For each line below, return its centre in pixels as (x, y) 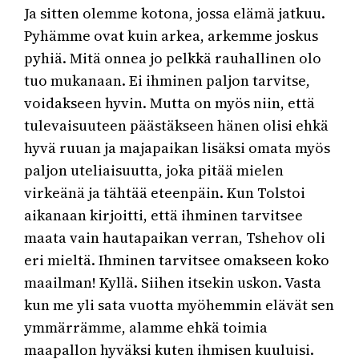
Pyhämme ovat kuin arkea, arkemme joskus (171, 36)
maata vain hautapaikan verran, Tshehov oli (175, 238)
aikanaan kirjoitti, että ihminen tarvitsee (164, 216)
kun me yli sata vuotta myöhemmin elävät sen (179, 305)
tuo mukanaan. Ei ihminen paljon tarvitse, (167, 81)
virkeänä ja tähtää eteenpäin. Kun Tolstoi (165, 193)
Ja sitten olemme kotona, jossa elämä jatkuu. (175, 14)
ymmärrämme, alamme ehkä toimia (146, 328)
